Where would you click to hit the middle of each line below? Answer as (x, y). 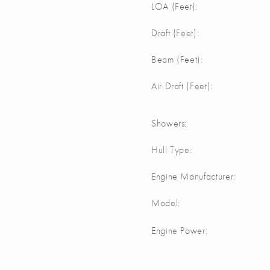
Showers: (169, 123)
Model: (166, 202)
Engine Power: (180, 230)
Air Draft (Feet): (182, 86)
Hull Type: (172, 149)
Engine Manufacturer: (193, 176)
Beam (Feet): (177, 59)
